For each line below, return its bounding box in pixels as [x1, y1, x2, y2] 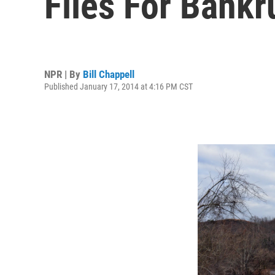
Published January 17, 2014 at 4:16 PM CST [44, 81, 193, 91]
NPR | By [44, 68, 83, 80]
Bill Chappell [83, 68, 134, 80]
